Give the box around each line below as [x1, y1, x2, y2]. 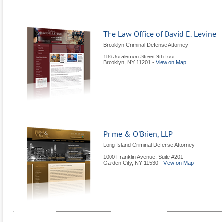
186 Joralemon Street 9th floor [103, 54, 175, 59]
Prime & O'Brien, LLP [103, 130, 173, 139]
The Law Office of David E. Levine [103, 30, 216, 39]
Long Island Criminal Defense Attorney [103, 142, 195, 148]
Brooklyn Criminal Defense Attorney [103, 42, 188, 48]
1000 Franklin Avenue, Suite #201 [103, 154, 183, 160]
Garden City [103, 160, 132, 166]
